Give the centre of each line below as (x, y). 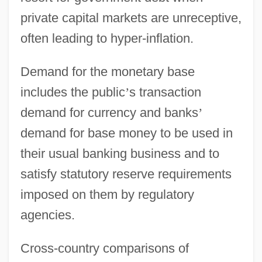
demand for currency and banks (109, 112)
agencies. (47, 215)
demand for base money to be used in (126, 133)
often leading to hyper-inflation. (107, 38)
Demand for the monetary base (107, 71)
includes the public (73, 92)
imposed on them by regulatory (107, 194)
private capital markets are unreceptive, (131, 18)
